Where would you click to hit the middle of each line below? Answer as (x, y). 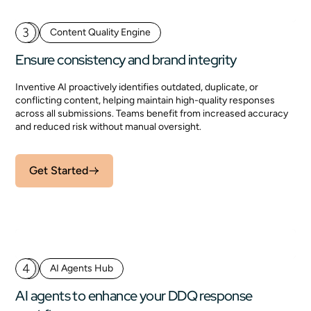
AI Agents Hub (82, 268)
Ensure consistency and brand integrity (126, 60)
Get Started (59, 170)
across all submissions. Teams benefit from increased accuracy (152, 114)
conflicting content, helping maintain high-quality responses (145, 100)
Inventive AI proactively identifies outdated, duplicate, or (137, 87)
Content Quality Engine (101, 32)
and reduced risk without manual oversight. (111, 127)
